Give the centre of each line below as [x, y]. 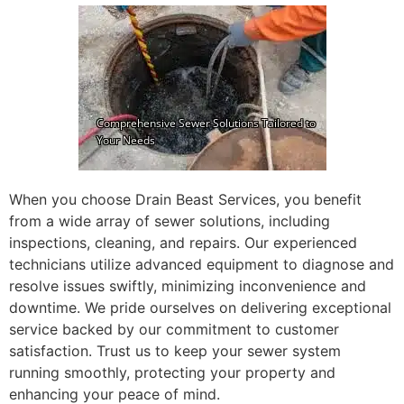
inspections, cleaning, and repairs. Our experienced [183, 243]
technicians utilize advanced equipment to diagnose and [202, 265]
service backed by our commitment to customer [174, 330]
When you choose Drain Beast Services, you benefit [185, 200]
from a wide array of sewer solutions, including [170, 221]
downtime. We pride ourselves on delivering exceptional [200, 308]
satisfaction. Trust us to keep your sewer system [175, 351]
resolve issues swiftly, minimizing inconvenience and [188, 286]
